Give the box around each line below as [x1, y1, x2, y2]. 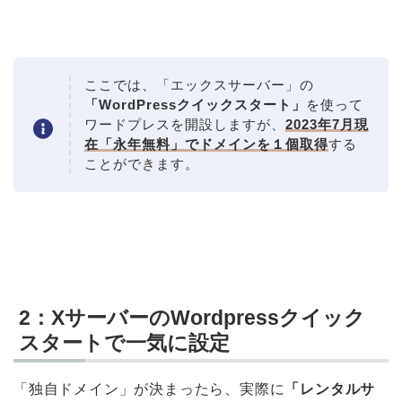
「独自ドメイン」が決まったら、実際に [13, 380, 285, 397]
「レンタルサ [284, 380, 376, 397]
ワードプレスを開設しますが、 [84, 117, 285, 133]
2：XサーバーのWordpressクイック [19, 305, 365, 329]
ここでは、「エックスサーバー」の [84, 77, 314, 93]
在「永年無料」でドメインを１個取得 [84, 136, 328, 153]
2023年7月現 [285, 117, 369, 133]
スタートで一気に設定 [19, 330, 230, 354]
